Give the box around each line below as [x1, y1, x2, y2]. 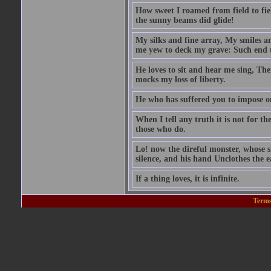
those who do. [135, 125, 186, 134]
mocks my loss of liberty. [135, 75, 226, 84]
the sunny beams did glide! [135, 16, 234, 25]
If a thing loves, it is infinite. [135, 174, 240, 183]
